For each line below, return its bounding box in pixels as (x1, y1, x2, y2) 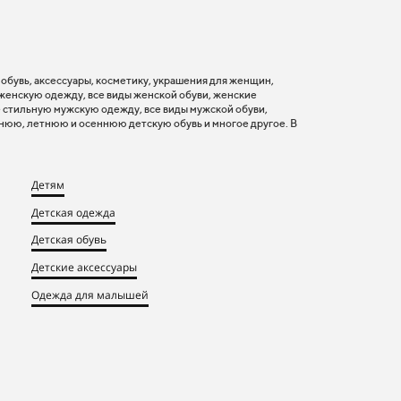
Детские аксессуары (31, 259, 137, 275)
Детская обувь (31, 231, 107, 247)
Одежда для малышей (31, 286, 149, 302)
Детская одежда (31, 203, 115, 219)
